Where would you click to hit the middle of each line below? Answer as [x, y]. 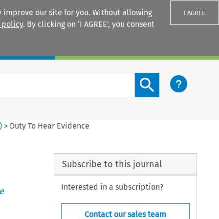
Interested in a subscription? [112, 187]
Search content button [175, 78]
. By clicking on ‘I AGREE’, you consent [89, 24]
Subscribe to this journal [112, 164]
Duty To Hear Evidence [50, 126]
